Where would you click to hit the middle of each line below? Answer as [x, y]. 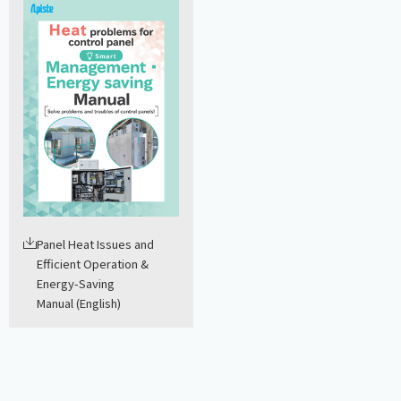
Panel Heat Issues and [95, 243]
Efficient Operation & [93, 263]
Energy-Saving [76, 283]
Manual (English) [79, 303]
